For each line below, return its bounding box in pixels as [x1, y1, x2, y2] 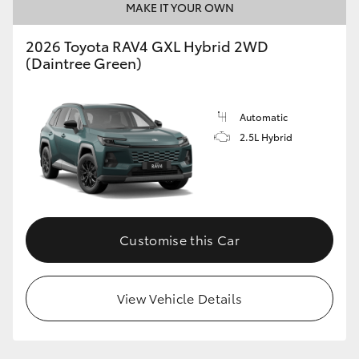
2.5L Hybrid [240, 129, 292, 143]
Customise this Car [119, 230, 240, 249]
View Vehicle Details [116, 288, 243, 308]
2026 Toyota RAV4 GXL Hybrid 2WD [26, 34, 268, 56]
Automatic [240, 109, 288, 123]
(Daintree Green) [26, 51, 142, 73]
